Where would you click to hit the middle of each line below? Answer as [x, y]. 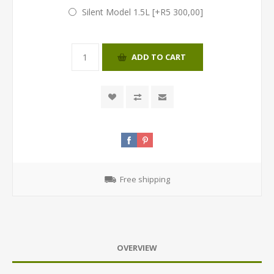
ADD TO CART [158, 57]
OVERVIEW [137, 247]
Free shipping [145, 179]
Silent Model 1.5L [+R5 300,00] [142, 12]
